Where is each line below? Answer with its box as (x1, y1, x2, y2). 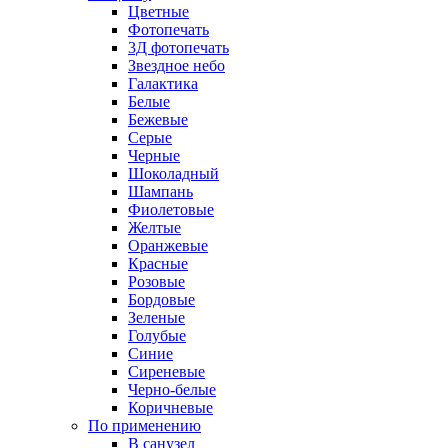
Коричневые (128, 399, 213, 416)
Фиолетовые (128, 201, 214, 218)
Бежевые (128, 111, 188, 128)
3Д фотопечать (128, 39, 229, 56)
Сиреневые (128, 363, 205, 380)
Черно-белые (128, 381, 216, 398)
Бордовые (128, 291, 195, 308)
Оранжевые (128, 237, 208, 254)
